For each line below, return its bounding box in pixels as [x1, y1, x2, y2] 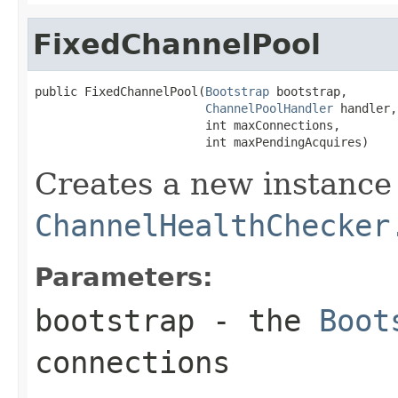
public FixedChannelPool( [35, 84, 205, 99]
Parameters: [35, 261, 213, 292]
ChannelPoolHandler [205, 100, 333, 115]
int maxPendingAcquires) [35, 134, 369, 149]
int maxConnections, [35, 117, 340, 132]
